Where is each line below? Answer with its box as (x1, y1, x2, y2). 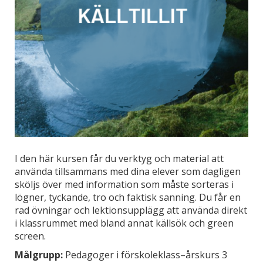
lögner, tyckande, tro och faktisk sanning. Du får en (15, 191, 241, 204)
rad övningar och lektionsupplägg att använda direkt (15, 204, 247, 217)
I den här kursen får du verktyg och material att (15, 152, 224, 166)
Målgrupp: (15, 248, 63, 262)
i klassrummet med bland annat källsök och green (15, 217, 234, 230)
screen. (15, 230, 46, 243)
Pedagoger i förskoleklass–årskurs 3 (63, 248, 227, 262)
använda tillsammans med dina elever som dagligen (15, 165, 241, 178)
